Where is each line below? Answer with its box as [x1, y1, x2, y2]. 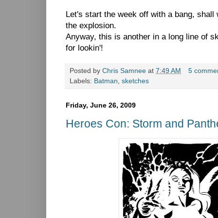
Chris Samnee [102, 67, 146, 75]
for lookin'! [66, 43, 103, 53]
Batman [94, 77, 118, 85]
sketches [122, 77, 149, 85]
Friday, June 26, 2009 [66, 101, 136, 109]
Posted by [70, 67, 102, 75]
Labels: [70, 77, 94, 85]
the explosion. [66, 21, 116, 31]
